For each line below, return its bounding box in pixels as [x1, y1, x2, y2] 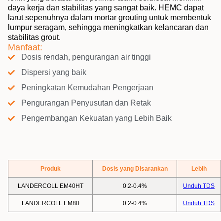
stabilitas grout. [8, 33, 61, 41]
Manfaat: [8, 42, 42, 52]
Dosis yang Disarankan [102, 165, 168, 172]
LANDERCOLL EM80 [21, 199, 79, 207]
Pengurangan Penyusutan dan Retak [21, 98, 151, 107]
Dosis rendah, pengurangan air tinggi [21, 52, 151, 61]
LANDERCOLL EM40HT [17, 182, 83, 189]
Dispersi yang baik [21, 68, 86, 76]
